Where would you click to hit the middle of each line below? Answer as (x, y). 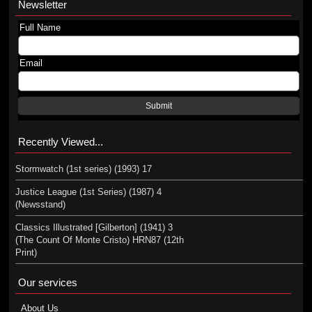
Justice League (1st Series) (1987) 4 (88, 192)
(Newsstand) (40, 204)
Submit (159, 106)
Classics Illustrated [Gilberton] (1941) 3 (94, 227)
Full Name (40, 28)
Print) (26, 252)
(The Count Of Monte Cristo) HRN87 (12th (99, 240)
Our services (47, 282)
